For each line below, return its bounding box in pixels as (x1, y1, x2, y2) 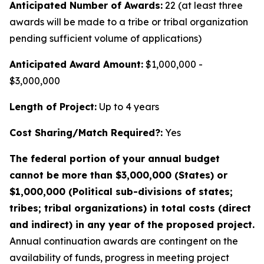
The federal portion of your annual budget (9, 153, 220, 164)
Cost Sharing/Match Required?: (9, 127, 163, 138)
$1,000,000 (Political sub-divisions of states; (9, 186, 233, 197)
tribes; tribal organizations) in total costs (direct (9, 202, 251, 214)
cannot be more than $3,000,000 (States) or (9, 169, 227, 181)
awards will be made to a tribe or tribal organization (9, 16, 248, 28)
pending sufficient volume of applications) (9, 32, 202, 44)
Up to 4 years (97, 101, 159, 113)
